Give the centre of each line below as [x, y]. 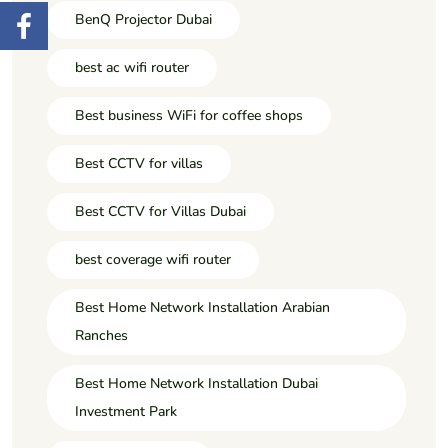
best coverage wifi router [153, 259]
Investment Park [126, 411]
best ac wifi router [132, 67]
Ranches [101, 335]
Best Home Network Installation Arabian [202, 307]
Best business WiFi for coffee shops [189, 115]
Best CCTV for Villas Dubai [160, 211]
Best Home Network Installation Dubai [196, 383]
